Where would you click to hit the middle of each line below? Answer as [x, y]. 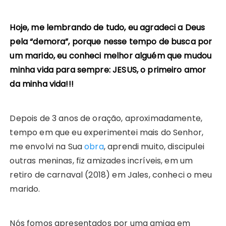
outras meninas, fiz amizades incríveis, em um [101, 161]
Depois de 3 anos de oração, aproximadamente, [106, 119]
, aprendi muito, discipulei [154, 147]
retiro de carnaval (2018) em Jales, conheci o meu [111, 175]
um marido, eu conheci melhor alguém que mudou [111, 56]
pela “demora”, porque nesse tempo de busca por [111, 42]
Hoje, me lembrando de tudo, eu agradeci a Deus [107, 28]
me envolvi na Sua [47, 147]
